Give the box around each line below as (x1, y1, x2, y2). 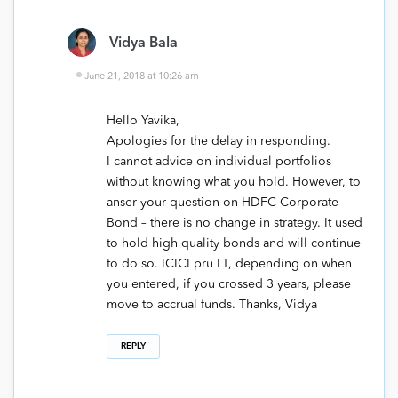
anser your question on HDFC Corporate (107, 195, 338, 209)
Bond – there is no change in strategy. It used (107, 216, 362, 229)
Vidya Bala (109, 36, 178, 51)
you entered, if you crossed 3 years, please (107, 277, 351, 291)
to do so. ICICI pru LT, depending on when (107, 257, 352, 270)
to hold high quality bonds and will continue (107, 236, 361, 250)
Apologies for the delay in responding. (107, 134, 330, 147)
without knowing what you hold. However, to (107, 175, 361, 188)
